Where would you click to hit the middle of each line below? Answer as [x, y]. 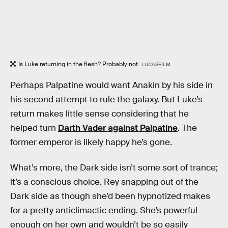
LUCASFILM [156, 65]
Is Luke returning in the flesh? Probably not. [79, 64]
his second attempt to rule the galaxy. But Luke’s [106, 99]
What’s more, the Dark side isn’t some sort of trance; [114, 167]
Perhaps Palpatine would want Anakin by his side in [111, 85]
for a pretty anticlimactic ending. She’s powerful [104, 210]
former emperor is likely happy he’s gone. [91, 142]
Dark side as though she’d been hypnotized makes [110, 196]
